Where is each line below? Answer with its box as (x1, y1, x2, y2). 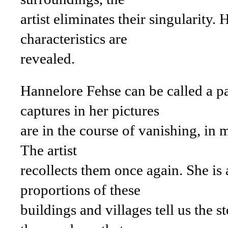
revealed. (20, 50, 75, 67)
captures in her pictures (20, 102, 159, 119)
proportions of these (20, 182, 140, 198)
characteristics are (20, 31, 127, 47)
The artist (20, 142, 77, 158)
